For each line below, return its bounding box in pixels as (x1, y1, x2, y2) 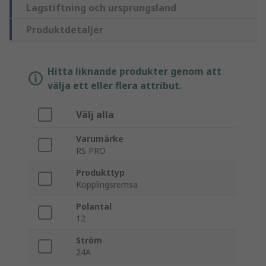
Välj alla (76, 108, 114, 122)
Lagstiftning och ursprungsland (26, 1, 176, 15)
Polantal (76, 201, 112, 213)
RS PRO (76, 145, 106, 157)
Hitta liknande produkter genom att (47, 65, 221, 78)
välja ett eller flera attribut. (47, 79, 182, 93)
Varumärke (76, 133, 123, 145)
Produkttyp (76, 167, 125, 179)
